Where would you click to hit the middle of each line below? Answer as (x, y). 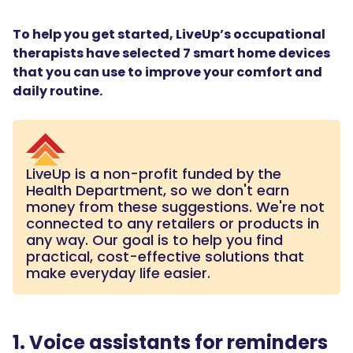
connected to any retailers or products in (173, 223)
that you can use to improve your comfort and (167, 72)
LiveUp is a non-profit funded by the (154, 173)
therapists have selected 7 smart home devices (171, 53)
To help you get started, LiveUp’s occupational (169, 34)
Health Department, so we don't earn (158, 190)
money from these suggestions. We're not (175, 206)
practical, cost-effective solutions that (165, 256)
